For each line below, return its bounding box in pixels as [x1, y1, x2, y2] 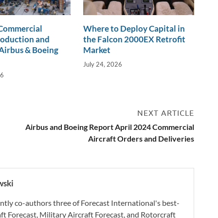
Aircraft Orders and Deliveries [88, 133, 194, 143]
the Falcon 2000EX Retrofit [83, 34, 186, 45]
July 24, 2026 [83, 60, 123, 68]
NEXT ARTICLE [137, 108, 194, 117]
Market [83, 45, 111, 55]
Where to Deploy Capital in [83, 23, 185, 34]
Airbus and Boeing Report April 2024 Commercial [25, 122, 194, 131]
